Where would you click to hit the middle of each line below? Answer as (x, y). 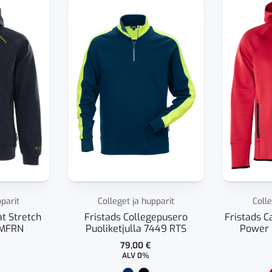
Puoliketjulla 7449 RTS (136, 228)
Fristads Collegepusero (136, 217)
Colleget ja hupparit (136, 201)
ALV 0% (136, 255)
